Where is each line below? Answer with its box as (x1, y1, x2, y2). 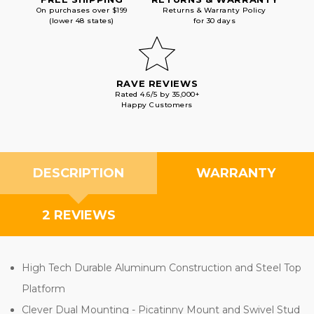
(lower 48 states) (49, 15, 114, 25)
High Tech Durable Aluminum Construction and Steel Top (22, 261, 302, 274)
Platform (22, 282, 66, 295)
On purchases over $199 (36, 5, 128, 15)
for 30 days (193, 15, 236, 25)
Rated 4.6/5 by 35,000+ (115, 89, 199, 99)
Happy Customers (121, 100, 193, 109)
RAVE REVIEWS (116, 77, 198, 89)
